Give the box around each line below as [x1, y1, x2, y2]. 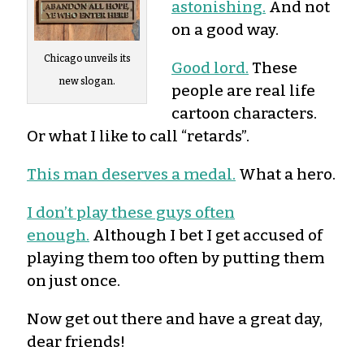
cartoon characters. [171, 103, 317, 123]
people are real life [171, 80, 315, 100]
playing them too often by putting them [27, 248, 324, 267]
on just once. [27, 271, 120, 290]
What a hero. [236, 164, 336, 184]
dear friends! [27, 331, 125, 351]
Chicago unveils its [43, 53, 131, 65]
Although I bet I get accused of [89, 225, 323, 245]
